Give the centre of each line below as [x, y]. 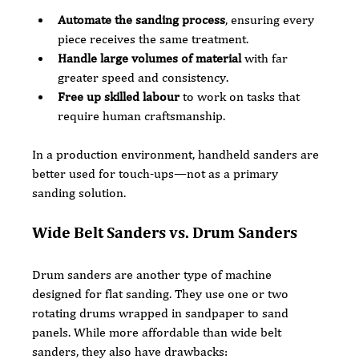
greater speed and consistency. [143, 77]
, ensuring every [272, 19]
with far [266, 58]
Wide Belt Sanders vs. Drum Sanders [165, 232]
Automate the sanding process [142, 19]
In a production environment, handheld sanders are [177, 154]
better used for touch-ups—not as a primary [157, 173]
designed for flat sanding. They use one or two [162, 293]
